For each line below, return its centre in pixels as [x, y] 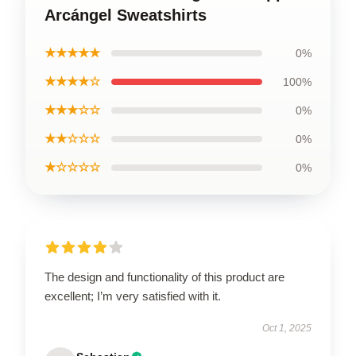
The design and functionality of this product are [164, 277]
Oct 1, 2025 [287, 328]
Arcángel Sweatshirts [126, 15]
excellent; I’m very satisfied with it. [133, 296]
